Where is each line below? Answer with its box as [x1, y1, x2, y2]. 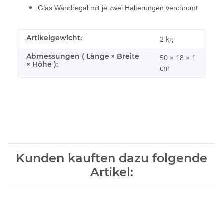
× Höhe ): [26, 59, 58, 69]
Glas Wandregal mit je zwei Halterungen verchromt [38, 3, 198, 12]
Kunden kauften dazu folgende [16, 150, 207, 165]
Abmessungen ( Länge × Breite [26, 51, 139, 61]
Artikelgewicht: [26, 33, 82, 42]
